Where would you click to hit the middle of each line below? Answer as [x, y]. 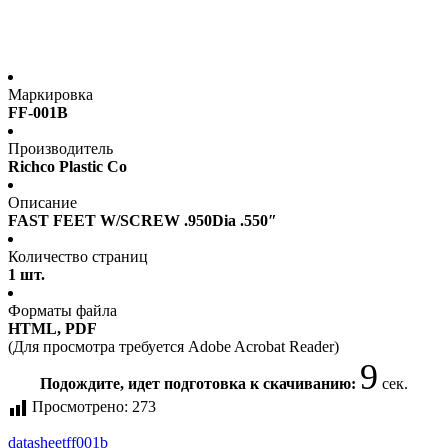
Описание [42, 203]
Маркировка [50, 95]
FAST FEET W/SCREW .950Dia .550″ [142, 221]
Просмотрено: [80, 407]
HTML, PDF [52, 329]
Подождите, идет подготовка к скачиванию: [200, 384]
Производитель [60, 149]
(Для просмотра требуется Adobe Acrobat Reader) [173, 347]
